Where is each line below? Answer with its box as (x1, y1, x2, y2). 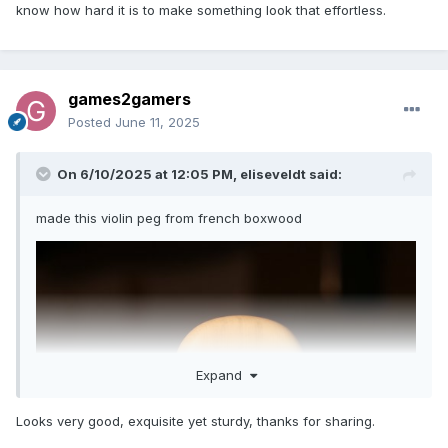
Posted (68, 113, 115, 130)
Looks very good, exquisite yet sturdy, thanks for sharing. (16, 413, 375, 430)
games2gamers (68, 88, 191, 109)
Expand (195, 367, 250, 384)
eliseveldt (240, 165, 306, 182)
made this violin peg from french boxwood (36, 209, 302, 226)
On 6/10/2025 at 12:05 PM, (57, 165, 240, 182)
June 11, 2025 (115, 113, 200, 130)
